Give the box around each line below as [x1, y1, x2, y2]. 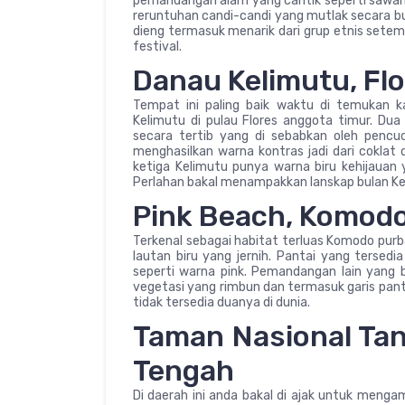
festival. [133, 38, 182, 54]
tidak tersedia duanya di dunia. [133, 294, 310, 310]
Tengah [133, 353, 234, 388]
